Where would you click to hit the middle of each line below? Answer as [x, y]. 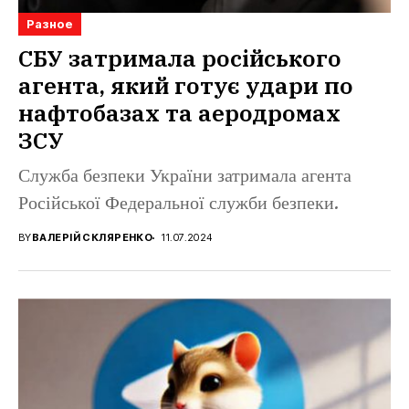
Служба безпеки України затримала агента [185, 177]
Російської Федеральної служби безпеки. [178, 204]
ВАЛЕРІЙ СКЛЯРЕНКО [92, 238]
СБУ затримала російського [180, 58]
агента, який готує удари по [186, 86]
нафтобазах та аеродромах [179, 113]
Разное [50, 24]
